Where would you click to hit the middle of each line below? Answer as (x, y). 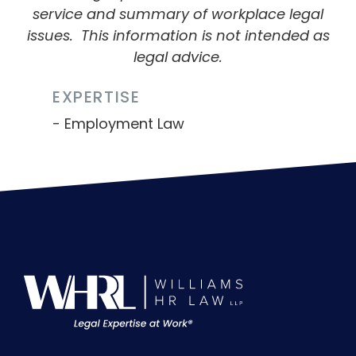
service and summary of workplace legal (178, 14)
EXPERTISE (97, 97)
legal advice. (178, 56)
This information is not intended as (205, 35)
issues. (54, 35)
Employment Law (124, 123)
